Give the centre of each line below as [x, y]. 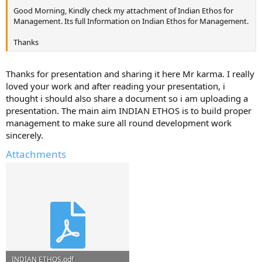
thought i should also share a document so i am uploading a [127, 98]
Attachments [36, 154]
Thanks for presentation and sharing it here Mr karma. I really [130, 74]
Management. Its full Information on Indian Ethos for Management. [131, 21]
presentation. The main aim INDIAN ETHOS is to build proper [129, 111]
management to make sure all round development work [119, 123]
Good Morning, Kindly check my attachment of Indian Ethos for [123, 10]
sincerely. [25, 135]
